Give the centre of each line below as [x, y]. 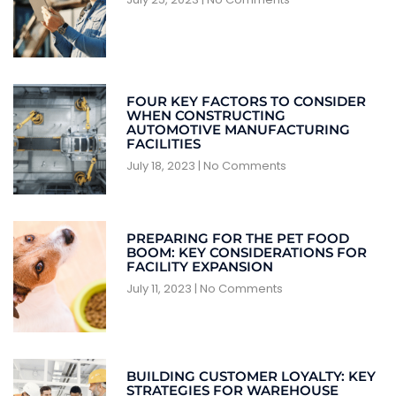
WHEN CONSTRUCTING [206, 115]
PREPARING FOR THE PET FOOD [237, 239]
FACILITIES [163, 143]
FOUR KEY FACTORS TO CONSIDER [246, 101]
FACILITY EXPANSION [199, 267]
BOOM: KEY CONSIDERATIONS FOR [246, 253]
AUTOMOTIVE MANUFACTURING [238, 129]
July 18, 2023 [162, 165]
